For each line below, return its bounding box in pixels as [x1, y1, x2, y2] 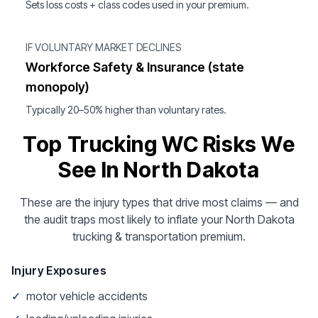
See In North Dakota [58, 157, 260, 182]
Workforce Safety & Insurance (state [26, 60, 244, 75]
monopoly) [26, 79, 89, 94]
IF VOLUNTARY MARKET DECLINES [26, 41, 181, 53]
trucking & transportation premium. [72, 229, 246, 243]
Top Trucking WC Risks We [23, 131, 295, 157]
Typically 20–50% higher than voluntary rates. [26, 104, 226, 116]
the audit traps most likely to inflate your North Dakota [23, 212, 295, 226]
